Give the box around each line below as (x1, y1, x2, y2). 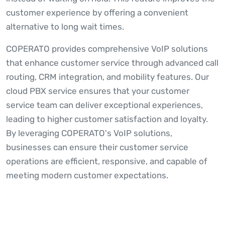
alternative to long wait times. (6, 22, 124, 32)
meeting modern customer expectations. (6, 170, 168, 181)
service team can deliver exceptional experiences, (6, 100, 203, 110)
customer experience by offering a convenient (6, 8, 188, 18)
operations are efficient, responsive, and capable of (6, 156, 207, 167)
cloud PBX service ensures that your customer (6, 86, 189, 96)
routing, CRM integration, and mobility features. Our (6, 72, 209, 82)
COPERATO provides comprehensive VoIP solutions (6, 44, 208, 54)
